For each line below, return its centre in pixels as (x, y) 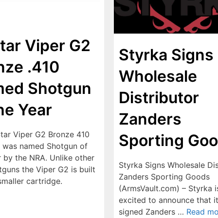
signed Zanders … (153, 211)
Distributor (159, 97)
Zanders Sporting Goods (164, 176)
